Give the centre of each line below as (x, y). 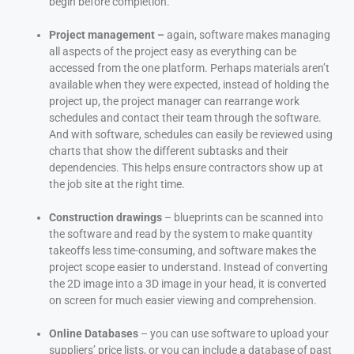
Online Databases (95, 333)
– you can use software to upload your (235, 333)
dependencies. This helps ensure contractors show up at (186, 167)
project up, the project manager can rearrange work (174, 101)
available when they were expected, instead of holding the (189, 84)
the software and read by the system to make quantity (181, 233)
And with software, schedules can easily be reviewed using (191, 134)
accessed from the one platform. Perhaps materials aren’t (189, 68)
